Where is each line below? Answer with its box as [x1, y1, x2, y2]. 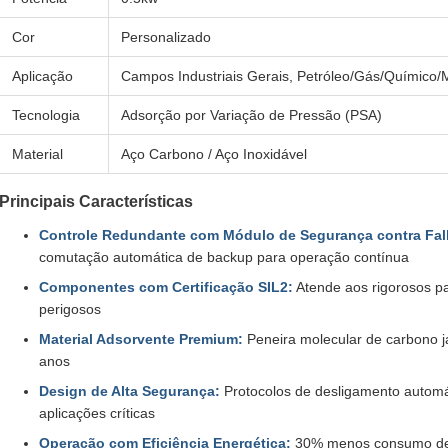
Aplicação [12, 68, 73, 84]
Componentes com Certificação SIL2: [39, 279, 293, 295]
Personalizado [121, 29, 211, 45]
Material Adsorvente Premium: [39, 331, 243, 347]
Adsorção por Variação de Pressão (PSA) [121, 107, 382, 123]
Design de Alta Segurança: [39, 383, 220, 399]
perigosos [39, 301, 101, 317]
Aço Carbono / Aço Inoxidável [121, 146, 307, 162]
